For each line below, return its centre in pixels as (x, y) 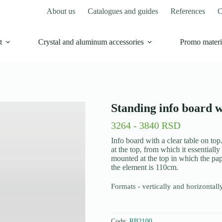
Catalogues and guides (123, 11)
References (188, 11)
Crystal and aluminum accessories (91, 42)
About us (61, 11)
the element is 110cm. (145, 167)
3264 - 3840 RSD (146, 125)
